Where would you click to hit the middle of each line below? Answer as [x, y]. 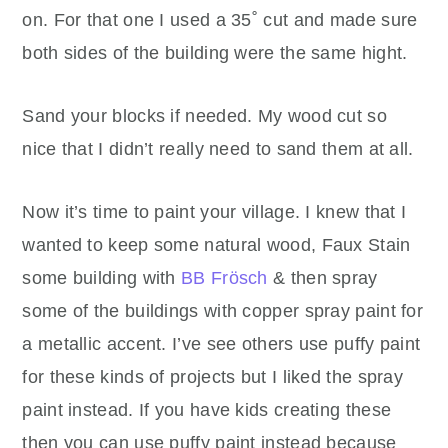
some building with [102, 278]
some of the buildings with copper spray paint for [223, 311]
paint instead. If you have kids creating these [207, 410]
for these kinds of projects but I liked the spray [213, 377]
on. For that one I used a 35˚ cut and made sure [220, 20]
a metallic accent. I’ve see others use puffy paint [221, 344]
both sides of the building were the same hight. [215, 53]
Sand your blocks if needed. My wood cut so [204, 116]
